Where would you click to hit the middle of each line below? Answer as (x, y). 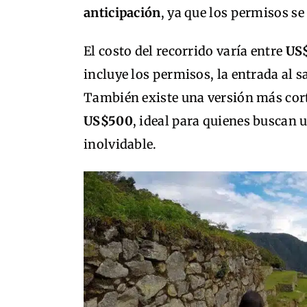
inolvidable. (120, 144)
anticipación (122, 12)
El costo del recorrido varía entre (185, 51)
